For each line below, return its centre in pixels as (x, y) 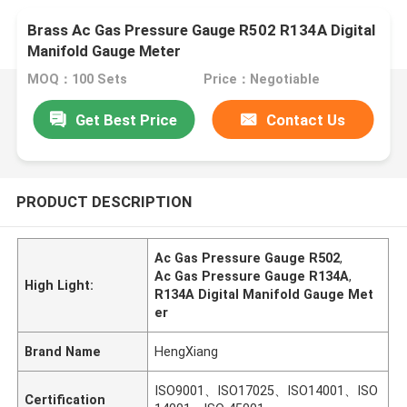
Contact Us (306, 119)
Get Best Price (127, 119)
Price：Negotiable (261, 79)
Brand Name (63, 351)
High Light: (60, 285)
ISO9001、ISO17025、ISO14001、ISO (267, 390)
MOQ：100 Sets (78, 79)
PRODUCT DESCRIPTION (104, 201)
